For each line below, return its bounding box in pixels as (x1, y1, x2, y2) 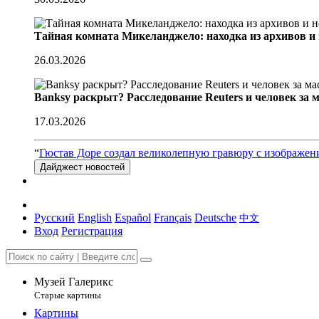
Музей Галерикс (34, 276, 113, 288)
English (78, 211, 112, 224)
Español (115, 211, 151, 224)
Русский (34, 211, 75, 224)
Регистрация (61, 225, 122, 237)
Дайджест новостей (40, 162, 125, 172)
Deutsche (194, 211, 236, 224)
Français (154, 211, 192, 224)
